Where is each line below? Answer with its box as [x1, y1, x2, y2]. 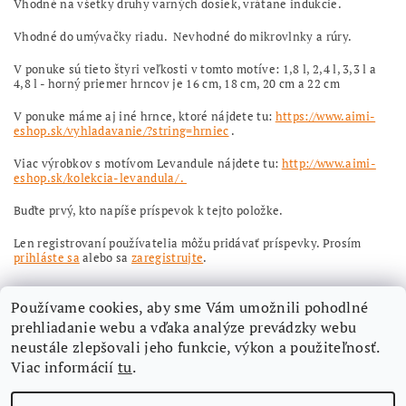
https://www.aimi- [275, 108, 376, 124]
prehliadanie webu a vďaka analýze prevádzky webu [11, 317, 357, 337]
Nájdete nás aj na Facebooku [122, 367, 284, 383]
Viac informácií [11, 357, 119, 377]
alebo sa [79, 249, 132, 266]
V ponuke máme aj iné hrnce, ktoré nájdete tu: [14, 108, 275, 124]
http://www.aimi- [281, 155, 376, 171]
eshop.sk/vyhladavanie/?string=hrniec [14, 122, 229, 139]
